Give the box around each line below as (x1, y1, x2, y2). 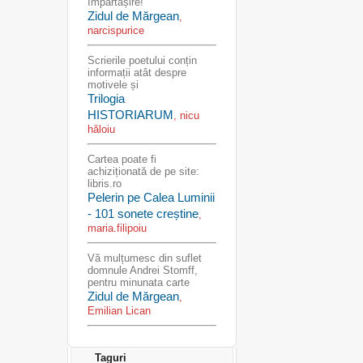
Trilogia (87, 92, 125, 105)
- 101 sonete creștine (87, 207, 199, 220)
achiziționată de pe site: (87, 165, 199, 177)
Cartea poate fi (87, 153, 156, 165)
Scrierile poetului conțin (87, 54, 197, 66)
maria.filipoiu (87, 222, 147, 234)
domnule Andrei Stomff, (87, 264, 198, 276)
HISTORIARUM (87, 108, 173, 122)
